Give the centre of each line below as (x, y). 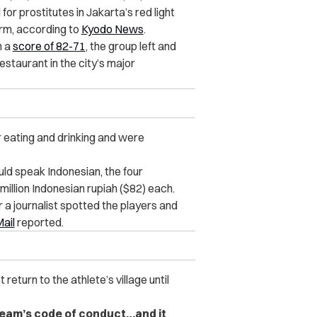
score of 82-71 (49, 46)
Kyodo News (112, 29)
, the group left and (131, 46)
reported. (39, 223)
